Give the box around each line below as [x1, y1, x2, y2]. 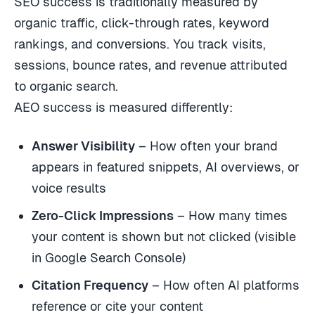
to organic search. [14, 78, 118, 94]
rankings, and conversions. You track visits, [14, 36, 266, 51]
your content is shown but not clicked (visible [32, 229, 297, 245]
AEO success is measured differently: [14, 99, 233, 115]
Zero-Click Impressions [32, 208, 174, 224]
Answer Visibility [32, 139, 136, 154]
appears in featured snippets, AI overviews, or [32, 160, 300, 175]
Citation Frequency [32, 278, 149, 293]
